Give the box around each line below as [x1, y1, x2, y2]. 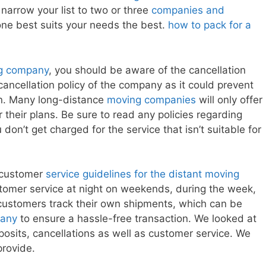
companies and [151, 4, 224, 17]
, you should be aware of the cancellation [49, 64, 246, 76]
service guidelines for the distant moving [46, 168, 239, 180]
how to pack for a [168, 19, 251, 31]
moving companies [107, 93, 196, 106]
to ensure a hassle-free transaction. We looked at [17, 213, 256, 225]
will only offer [196, 93, 262, 106]
